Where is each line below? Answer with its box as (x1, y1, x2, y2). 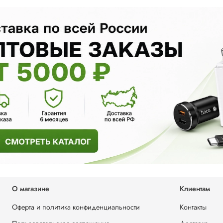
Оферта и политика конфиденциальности (12, 202, 140, 213)
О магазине (12, 184, 49, 194)
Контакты (180, 202, 207, 213)
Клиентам (180, 184, 210, 194)
